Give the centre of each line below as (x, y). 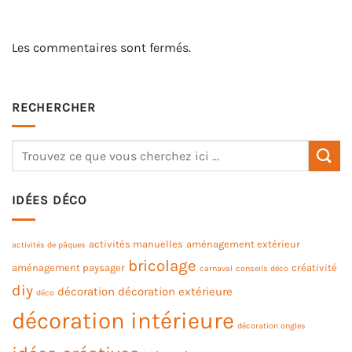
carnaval (216, 268)
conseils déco (262, 268)
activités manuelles (136, 244)
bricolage (162, 265)
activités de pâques (49, 244)
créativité (314, 267)
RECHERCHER (54, 107)
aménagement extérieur (243, 244)
